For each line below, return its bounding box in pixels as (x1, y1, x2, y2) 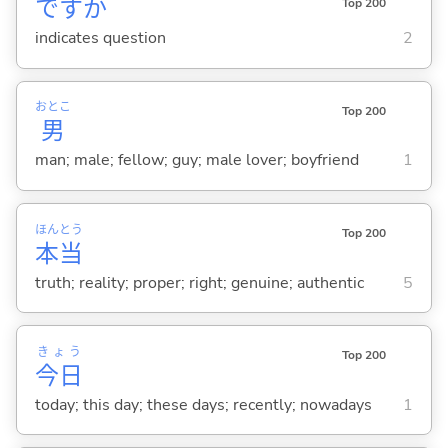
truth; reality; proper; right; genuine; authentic (34, 271, 364, 294)
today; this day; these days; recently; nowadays (34, 393, 372, 416)
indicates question (34, 27, 166, 50)
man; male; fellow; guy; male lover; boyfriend (34, 149, 359, 172)
